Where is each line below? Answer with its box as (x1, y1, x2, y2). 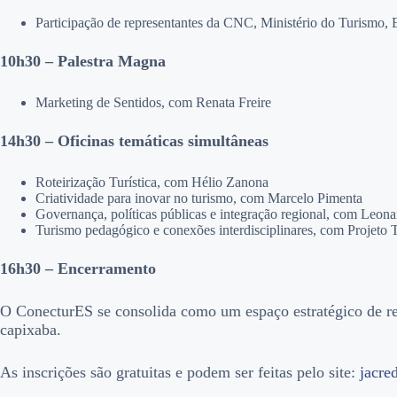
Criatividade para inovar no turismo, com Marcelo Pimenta (35, 191, 362, 206)
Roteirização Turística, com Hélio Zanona (35, 175, 269, 191)
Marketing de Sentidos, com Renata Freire (35, 95, 271, 111)
